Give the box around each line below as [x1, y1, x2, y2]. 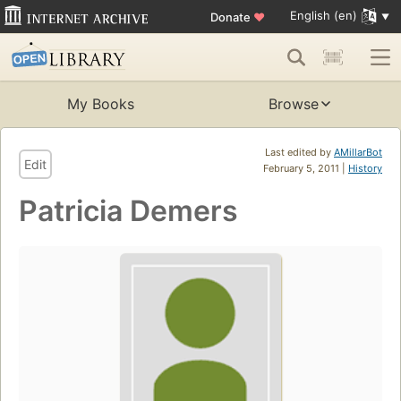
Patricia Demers [19, 193, 238, 229]
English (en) [289, 8, 357, 23]
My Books [66, 95, 134, 114]
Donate [209, 9, 253, 24]
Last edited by [265, 146, 334, 159]
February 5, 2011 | [263, 162, 348, 175]
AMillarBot [334, 146, 382, 159]
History [348, 162, 382, 175]
